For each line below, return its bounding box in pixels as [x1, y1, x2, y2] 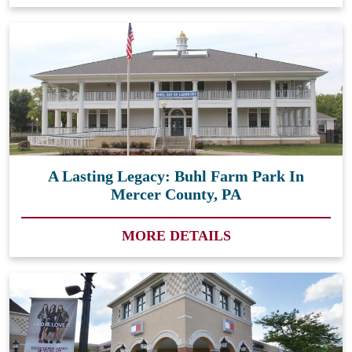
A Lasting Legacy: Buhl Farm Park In [48, 167, 304, 185]
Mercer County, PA [111, 185, 241, 203]
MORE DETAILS [121, 227, 231, 244]
